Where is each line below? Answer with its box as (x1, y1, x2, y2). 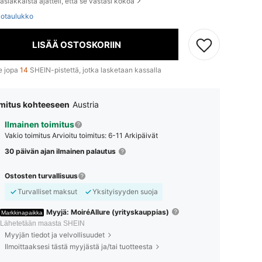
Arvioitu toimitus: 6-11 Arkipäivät (51, 130, 158, 140)
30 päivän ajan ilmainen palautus (5, 146, 116, 156)
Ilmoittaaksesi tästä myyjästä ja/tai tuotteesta (5, 242, 153, 251)
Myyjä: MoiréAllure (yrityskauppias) (46, 207, 169, 216)
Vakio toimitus (4, 130, 52, 140)
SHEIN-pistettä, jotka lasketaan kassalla (28, 65, 161, 74)
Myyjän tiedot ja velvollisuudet (5, 230, 105, 239)
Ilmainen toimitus (4, 119, 74, 129)
